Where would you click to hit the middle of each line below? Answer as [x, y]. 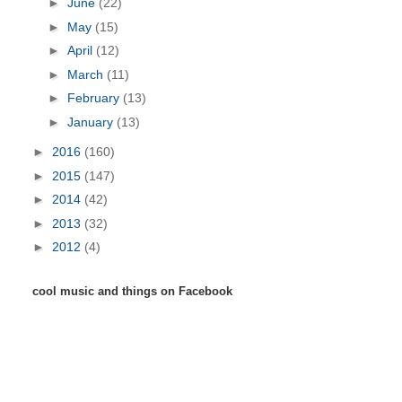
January [92, 122]
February [95, 98]
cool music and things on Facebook [132, 291]
